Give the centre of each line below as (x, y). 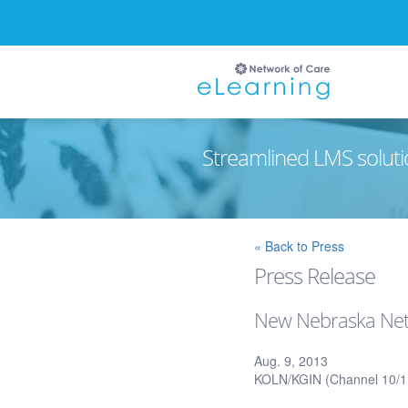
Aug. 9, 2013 (291, 361)
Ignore (185, 228)
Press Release (315, 275)
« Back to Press (300, 246)
